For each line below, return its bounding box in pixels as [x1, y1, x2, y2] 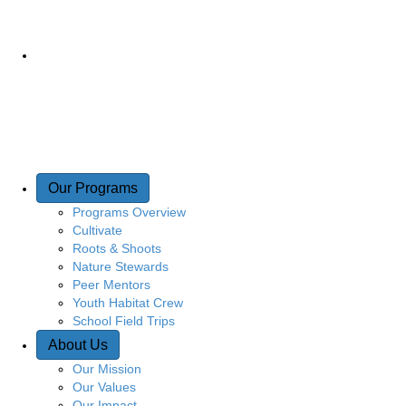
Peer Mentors [72, 276, 150, 292]
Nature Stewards [72, 258, 169, 274]
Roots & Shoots [72, 240, 161, 256]
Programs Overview [72, 204, 186, 219]
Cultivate [72, 222, 122, 237]
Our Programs [48, 179, 138, 196]
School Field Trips [72, 313, 175, 328]
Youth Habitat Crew [72, 295, 183, 310]
